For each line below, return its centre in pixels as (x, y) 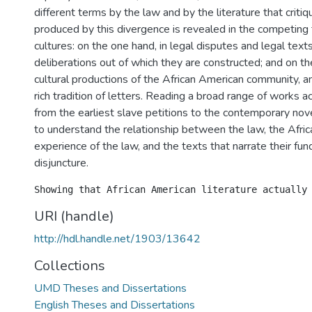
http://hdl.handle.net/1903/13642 (117, 239)
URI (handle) (74, 216)
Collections (70, 266)
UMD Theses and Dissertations (110, 288)
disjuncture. (61, 163)
